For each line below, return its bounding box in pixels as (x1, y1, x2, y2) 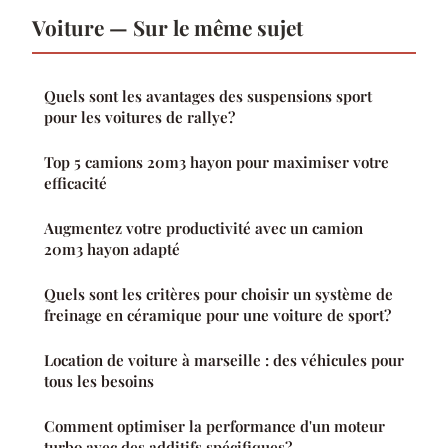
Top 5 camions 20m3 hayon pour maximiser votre (44, 152, 389, 173)
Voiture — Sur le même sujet (32, 13, 303, 42)
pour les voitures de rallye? (44, 107, 235, 128)
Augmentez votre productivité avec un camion (44, 218, 363, 239)
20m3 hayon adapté (44, 239, 180, 260)
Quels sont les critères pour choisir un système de (44, 284, 393, 305)
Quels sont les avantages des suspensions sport (44, 86, 372, 107)
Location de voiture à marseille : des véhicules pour (44, 350, 404, 371)
